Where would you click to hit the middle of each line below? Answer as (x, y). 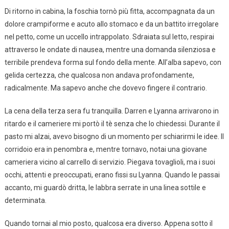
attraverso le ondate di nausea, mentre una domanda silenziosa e (110, 50)
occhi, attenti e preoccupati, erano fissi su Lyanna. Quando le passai (112, 175)
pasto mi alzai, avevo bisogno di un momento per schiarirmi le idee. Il (114, 137)
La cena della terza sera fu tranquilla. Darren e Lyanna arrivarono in (111, 111)
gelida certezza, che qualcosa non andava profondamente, (99, 75)
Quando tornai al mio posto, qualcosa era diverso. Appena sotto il (108, 224)
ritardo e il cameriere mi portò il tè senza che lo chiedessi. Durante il (112, 124)
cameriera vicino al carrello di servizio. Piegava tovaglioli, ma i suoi (110, 162)
